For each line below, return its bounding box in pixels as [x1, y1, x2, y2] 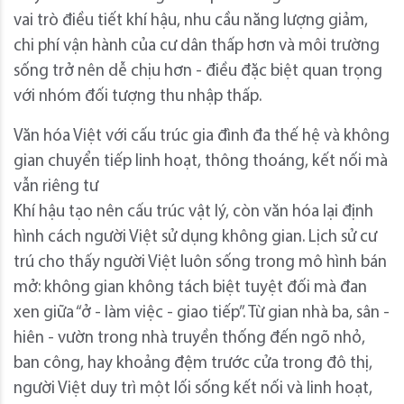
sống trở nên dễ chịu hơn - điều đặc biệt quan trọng [14, 62, 382, 80]
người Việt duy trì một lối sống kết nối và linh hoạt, [14, 380, 372, 398]
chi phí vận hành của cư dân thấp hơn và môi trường [14, 37, 380, 55]
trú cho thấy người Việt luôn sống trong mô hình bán [14, 253, 387, 271]
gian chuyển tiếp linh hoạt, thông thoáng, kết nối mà [14, 152, 388, 170]
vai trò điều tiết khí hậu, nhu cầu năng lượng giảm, [14, 12, 368, 30]
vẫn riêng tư [14, 178, 98, 196]
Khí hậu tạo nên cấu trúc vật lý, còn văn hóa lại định [14, 203, 373, 221]
